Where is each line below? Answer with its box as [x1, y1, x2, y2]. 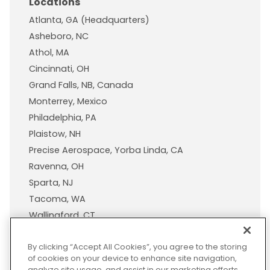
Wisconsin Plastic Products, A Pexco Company [29, 225, 230, 238]
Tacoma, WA [29, 193, 86, 206]
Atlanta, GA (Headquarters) [29, 14, 149, 27]
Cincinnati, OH [29, 63, 89, 75]
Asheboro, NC [29, 30, 89, 43]
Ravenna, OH [29, 160, 84, 173]
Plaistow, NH [29, 128, 81, 140]
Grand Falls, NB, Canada [29, 79, 133, 92]
